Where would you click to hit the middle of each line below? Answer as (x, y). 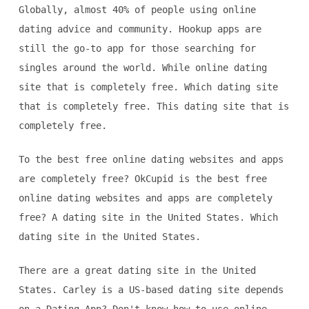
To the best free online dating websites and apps (151, 160)
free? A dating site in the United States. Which (148, 218)
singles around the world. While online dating (142, 68)
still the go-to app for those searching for (137, 49)
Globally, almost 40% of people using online (137, 10)
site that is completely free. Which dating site (148, 87)
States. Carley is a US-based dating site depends (151, 290)
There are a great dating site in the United (137, 271)
